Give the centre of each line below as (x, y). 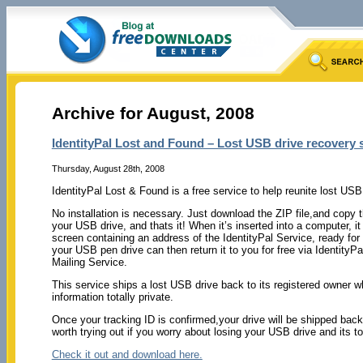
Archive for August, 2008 (153, 113)
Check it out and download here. (127, 354)
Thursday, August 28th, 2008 (108, 168)
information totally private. (112, 297)
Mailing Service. (89, 262)
